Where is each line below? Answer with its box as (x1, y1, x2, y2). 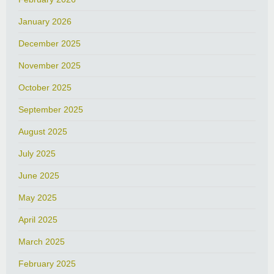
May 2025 (18, 193, 57, 203)
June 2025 (18, 171, 59, 181)
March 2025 (18, 237, 65, 247)
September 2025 (18, 105, 83, 115)
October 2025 (18, 83, 72, 93)
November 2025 (18, 61, 81, 71)
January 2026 (18, 17, 72, 27)
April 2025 (18, 215, 57, 225)
